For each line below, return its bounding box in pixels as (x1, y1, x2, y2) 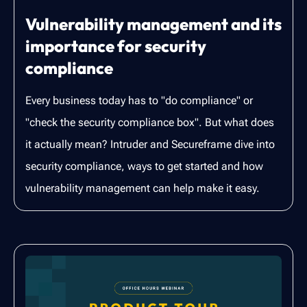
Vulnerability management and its (25, 13, 282, 34)
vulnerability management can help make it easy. (25, 181, 260, 195)
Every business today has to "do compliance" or (25, 93, 253, 107)
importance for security (25, 35, 206, 56)
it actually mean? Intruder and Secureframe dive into (25, 137, 275, 151)
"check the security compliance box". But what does (25, 115, 274, 129)
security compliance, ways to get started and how (25, 159, 263, 173)
